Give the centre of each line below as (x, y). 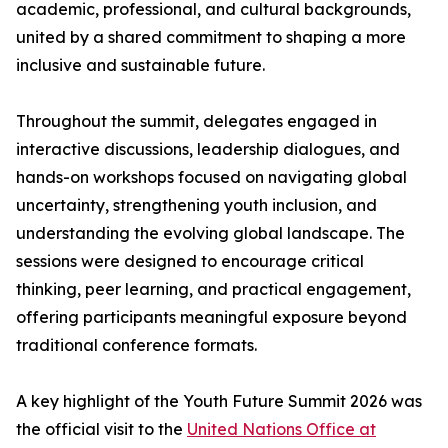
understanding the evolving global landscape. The (210, 233)
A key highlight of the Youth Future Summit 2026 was (219, 401)
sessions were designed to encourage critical (190, 261)
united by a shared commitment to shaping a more (211, 37)
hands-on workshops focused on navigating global (211, 177)
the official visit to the (101, 429)
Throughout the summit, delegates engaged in (196, 121)
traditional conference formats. (136, 345)
